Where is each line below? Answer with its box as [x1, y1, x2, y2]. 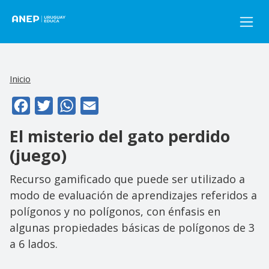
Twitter [53, 97, 86, 111]
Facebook [30, 97, 73, 111]
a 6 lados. [10, 236, 58, 251]
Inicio [10, 73, 31, 85]
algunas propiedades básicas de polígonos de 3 [10, 220, 255, 235]
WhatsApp [76, 97, 122, 111]
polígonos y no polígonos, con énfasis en [10, 204, 220, 219]
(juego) [10, 144, 67, 166]
